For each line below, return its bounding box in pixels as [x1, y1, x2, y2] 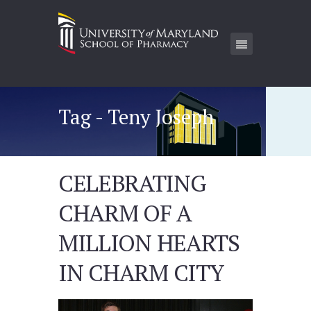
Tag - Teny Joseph [58, 103, 214, 130]
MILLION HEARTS [58, 226, 239, 258]
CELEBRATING [58, 167, 206, 199]
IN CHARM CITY [58, 256, 224, 288]
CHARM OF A [58, 196, 191, 228]
